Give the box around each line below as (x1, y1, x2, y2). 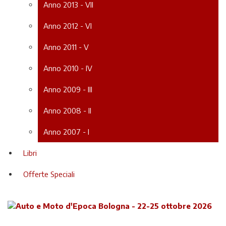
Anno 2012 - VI (43, 21, 92, 30)
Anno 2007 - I (43, 127, 89, 136)
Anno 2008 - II (43, 105, 91, 115)
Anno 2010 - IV (43, 63, 92, 73)
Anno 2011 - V (43, 42, 89, 51)
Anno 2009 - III (43, 84, 92, 94)
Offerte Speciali (23, 169, 75, 179)
